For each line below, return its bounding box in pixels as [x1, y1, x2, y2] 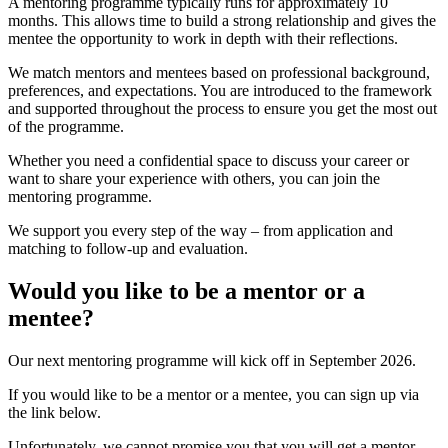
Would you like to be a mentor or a [8, 278, 365, 305]
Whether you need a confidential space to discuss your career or [8, 152, 409, 170]
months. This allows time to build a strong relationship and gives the [8, 12, 436, 30]
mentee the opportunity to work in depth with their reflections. [8, 30, 398, 48]
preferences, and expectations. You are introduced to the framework [8, 82, 432, 100]
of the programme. [8, 118, 124, 136]
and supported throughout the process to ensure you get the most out [8, 100, 437, 118]
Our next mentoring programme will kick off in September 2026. [8, 352, 416, 370]
